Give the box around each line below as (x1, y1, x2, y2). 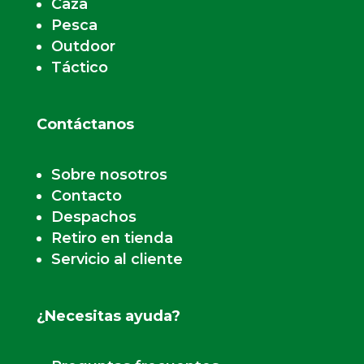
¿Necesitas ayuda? (36, 306, 180, 325)
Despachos (50, 207, 136, 226)
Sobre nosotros (50, 165, 167, 184)
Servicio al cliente (50, 249, 183, 268)
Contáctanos (36, 115, 134, 133)
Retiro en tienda (50, 228, 173, 247)
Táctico (50, 58, 108, 76)
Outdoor (50, 37, 115, 55)
